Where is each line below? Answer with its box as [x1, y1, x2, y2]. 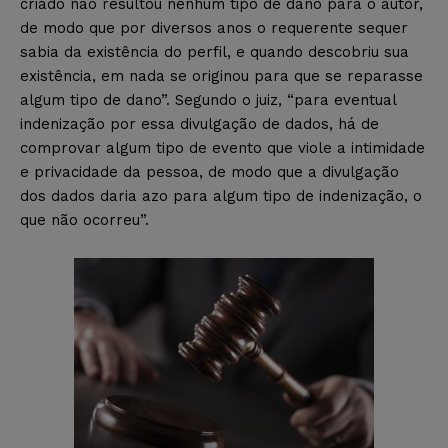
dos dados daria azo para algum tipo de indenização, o [20, 186, 422, 205]
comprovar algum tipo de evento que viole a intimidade [20, 138, 425, 157]
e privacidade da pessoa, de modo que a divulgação [20, 162, 399, 181]
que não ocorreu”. [20, 210, 149, 229]
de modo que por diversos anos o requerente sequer [20, 18, 408, 37]
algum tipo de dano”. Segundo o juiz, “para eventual [20, 90, 396, 109]
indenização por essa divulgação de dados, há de [20, 114, 379, 133]
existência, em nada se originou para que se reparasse [20, 66, 423, 85]
